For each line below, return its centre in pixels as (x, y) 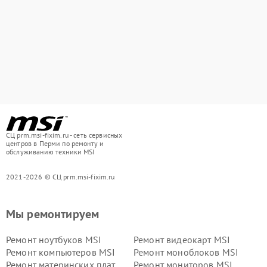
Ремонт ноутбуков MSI (54, 239)
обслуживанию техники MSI (50, 151)
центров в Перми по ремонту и (55, 143)
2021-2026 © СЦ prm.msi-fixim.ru (60, 176)
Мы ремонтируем (53, 214)
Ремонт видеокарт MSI (182, 239)
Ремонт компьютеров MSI (61, 252)
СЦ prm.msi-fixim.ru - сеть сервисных (64, 135)
